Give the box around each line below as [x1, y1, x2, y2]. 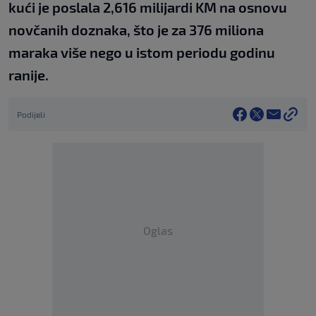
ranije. [8, 66, 49, 84]
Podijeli [17, 109, 45, 120]
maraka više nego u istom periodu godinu [8, 44, 275, 61]
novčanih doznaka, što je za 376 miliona [8, 21, 264, 39]
